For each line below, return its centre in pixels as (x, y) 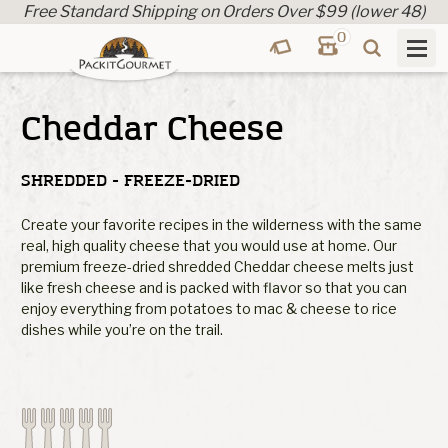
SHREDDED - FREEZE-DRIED (130, 180)
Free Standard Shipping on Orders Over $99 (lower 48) (224, 11)
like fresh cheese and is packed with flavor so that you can (214, 287)
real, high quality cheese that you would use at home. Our (209, 245)
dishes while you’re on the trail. (122, 329)
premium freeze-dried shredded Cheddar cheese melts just (217, 266)
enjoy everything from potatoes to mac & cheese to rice (209, 308)
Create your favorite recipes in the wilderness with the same (221, 224)
